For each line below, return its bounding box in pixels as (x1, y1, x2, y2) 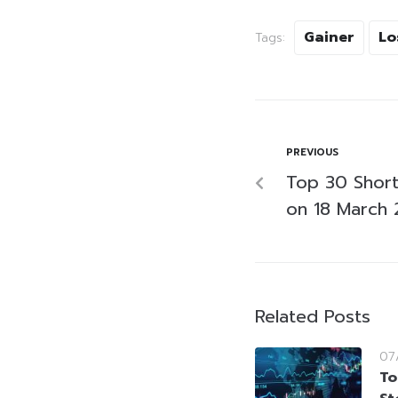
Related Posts (255, 302, 370, 330)
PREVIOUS (286, 144, 338, 160)
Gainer (304, 26, 354, 48)
